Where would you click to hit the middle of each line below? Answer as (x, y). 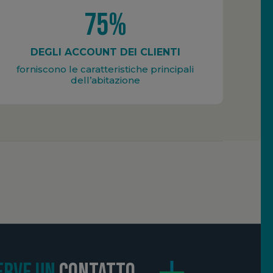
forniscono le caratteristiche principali (105, 69)
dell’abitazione (105, 80)
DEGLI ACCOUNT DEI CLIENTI (105, 52)
